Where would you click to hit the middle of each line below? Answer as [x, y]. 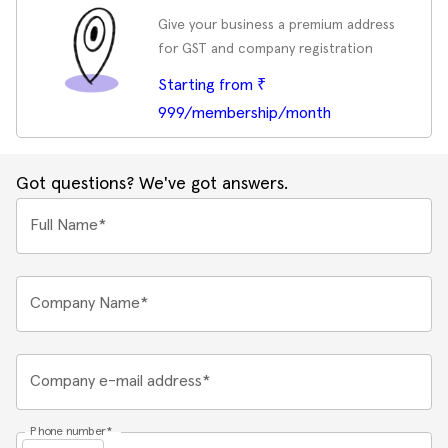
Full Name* [68, 225]
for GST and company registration [265, 49]
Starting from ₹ [211, 85]
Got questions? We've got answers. [152, 184]
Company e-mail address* [120, 381]
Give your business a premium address [276, 25]
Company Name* [89, 303]
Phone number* [71, 431]
